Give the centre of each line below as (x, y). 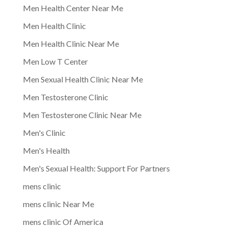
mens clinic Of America (63, 221)
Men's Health (46, 150)
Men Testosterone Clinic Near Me (82, 115)
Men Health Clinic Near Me (71, 43)
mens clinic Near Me (58, 204)
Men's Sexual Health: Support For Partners (96, 168)
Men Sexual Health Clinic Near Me (83, 79)
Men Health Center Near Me (73, 8)
